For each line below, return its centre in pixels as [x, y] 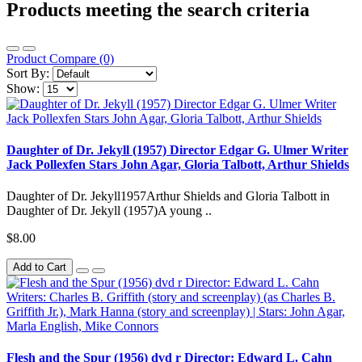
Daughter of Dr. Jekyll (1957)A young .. [109, 211]
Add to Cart [40, 267]
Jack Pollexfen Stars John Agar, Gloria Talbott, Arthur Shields [178, 164]
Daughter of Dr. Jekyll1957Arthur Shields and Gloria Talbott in [168, 196]
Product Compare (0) [60, 58]
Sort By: [28, 73]
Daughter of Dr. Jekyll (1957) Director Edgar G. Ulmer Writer [177, 149]
